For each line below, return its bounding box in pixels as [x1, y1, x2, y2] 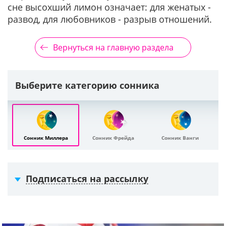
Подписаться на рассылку [26, 173, 148, 185]
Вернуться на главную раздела [52, 42, 174, 53]
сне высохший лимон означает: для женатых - [8, 1, 211, 13]
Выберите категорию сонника [15, 79, 159, 91]
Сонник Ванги [161, 134, 199, 141]
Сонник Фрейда [92, 134, 134, 141]
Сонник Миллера [23, 134, 68, 141]
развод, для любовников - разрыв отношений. [8, 13, 212, 25]
